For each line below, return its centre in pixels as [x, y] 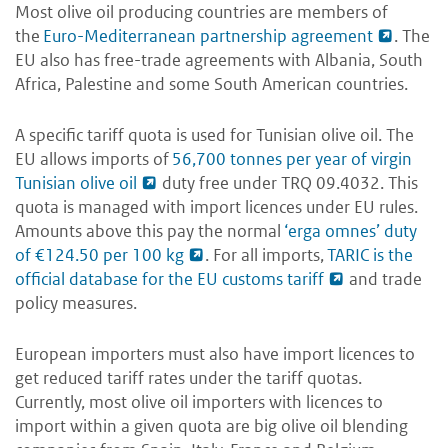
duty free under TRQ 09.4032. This [288, 183]
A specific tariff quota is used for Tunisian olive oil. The [214, 135]
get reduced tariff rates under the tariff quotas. [188, 378]
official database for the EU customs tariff [169, 279]
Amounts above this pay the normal [149, 231]
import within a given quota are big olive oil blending [211, 426]
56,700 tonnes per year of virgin [292, 159]
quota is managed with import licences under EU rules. [216, 207]
